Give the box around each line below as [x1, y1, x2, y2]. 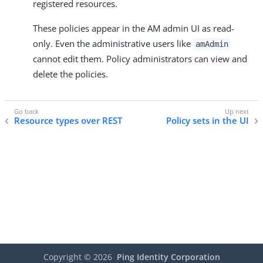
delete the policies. [33, 68, 108, 80]
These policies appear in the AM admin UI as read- [33, 22, 234, 34]
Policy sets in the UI [166, 114, 249, 127]
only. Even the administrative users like [33, 38, 193, 49]
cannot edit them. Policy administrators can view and [33, 53, 247, 65]
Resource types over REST [14, 114, 122, 127]
